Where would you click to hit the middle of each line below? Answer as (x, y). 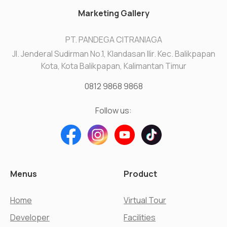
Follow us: (113, 110)
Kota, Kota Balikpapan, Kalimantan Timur (113, 66)
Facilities (140, 217)
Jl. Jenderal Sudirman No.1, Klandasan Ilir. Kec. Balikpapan (113, 53)
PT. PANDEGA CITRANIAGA (113, 40)
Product (140, 174)
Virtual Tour (145, 200)
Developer (30, 217)
